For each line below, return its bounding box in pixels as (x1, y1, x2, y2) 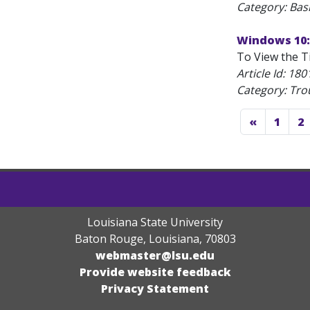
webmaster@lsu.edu (95, 248, 215, 263)
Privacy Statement (101, 281, 209, 296)
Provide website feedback (79, 264, 231, 280)
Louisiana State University (87, 215, 223, 230)
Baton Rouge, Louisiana (74, 231, 199, 246)
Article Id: (237, 66, 288, 81)
